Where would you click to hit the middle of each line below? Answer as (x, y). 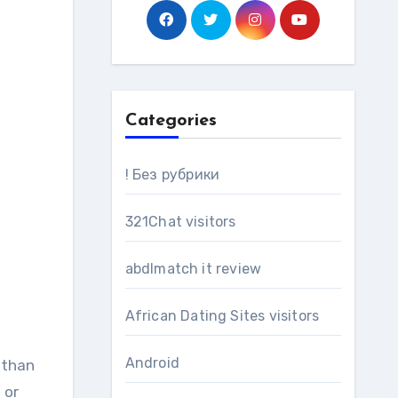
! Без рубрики (172, 175)
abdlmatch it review (193, 269)
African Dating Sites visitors (222, 316)
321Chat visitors (180, 222)
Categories (171, 121)
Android (152, 363)
